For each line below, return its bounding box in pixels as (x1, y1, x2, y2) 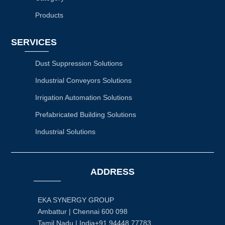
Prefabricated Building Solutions (35, 110, 136, 119)
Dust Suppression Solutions (35, 59, 123, 67)
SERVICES (11, 37, 57, 47)
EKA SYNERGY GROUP (37, 195, 114, 204)
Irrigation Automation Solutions (35, 93, 132, 101)
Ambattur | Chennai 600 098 (37, 207, 128, 215)
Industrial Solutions (35, 127, 95, 136)
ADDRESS (90, 166, 135, 177)
